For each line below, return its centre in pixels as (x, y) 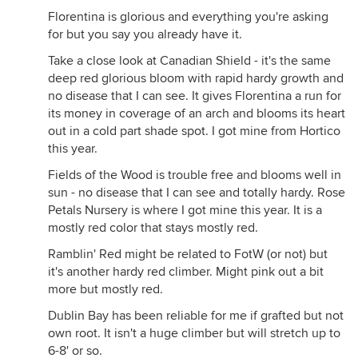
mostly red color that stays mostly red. (153, 228)
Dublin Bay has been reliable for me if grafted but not (196, 316)
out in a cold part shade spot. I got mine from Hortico (194, 131)
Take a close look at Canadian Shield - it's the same (189, 61)
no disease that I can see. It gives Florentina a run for (195, 96)
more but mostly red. (105, 289)
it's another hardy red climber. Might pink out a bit (186, 272)
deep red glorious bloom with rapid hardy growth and (196, 78)
